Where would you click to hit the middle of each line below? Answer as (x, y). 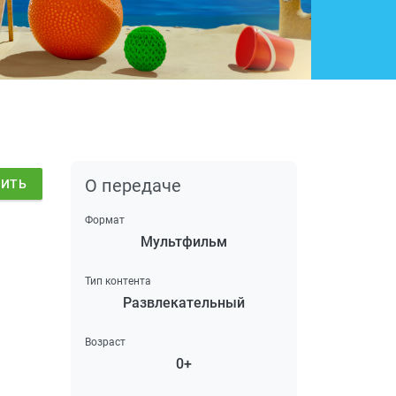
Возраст (105, 342)
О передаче (133, 185)
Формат (105, 220)
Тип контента (118, 281)
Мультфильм (184, 241)
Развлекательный (184, 302)
